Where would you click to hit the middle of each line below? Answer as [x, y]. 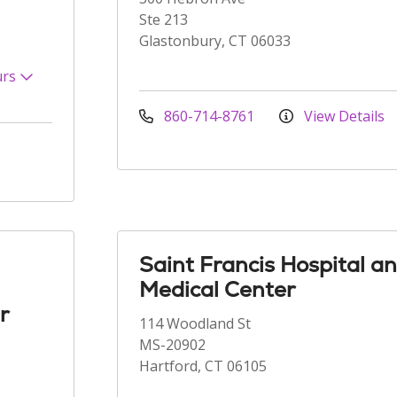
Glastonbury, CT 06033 [215, 41]
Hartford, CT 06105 [203, 366]
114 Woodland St [195, 323]
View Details [343, 116]
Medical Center [217, 289]
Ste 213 [163, 19]
